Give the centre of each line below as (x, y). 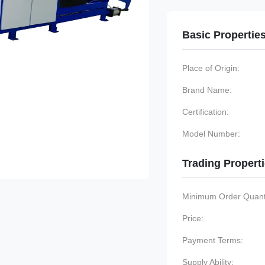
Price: (193, 218)
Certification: (206, 112)
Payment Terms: (213, 240)
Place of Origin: (211, 68)
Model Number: (211, 134)
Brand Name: (207, 90)
